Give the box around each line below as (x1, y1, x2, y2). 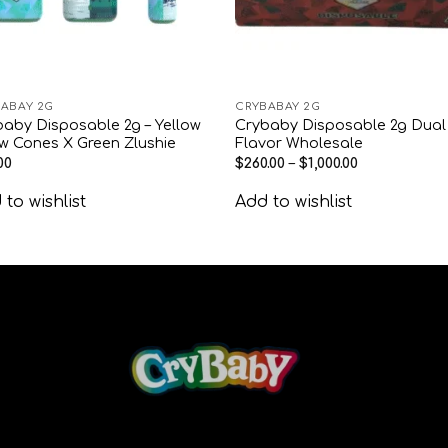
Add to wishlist (235, 193, 353, 212)
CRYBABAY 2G (235, 99, 321, 113)
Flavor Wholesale (235, 134, 364, 151)
